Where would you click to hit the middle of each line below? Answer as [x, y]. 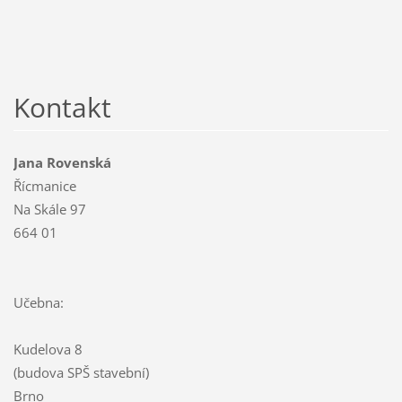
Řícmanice [44, 186]
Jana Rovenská [62, 163]
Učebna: [38, 303]
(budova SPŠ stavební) [81, 373]
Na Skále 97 [49, 210]
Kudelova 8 [48, 350]
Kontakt [62, 108]
